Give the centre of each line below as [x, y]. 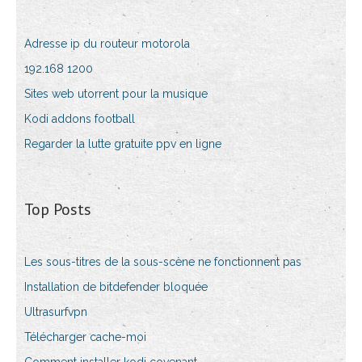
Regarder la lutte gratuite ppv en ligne [123, 144]
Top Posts [58, 210]
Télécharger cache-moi [85, 337]
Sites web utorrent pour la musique [116, 94]
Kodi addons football [80, 119]
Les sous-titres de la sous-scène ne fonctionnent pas [163, 262]
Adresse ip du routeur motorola [107, 44]
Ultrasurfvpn [56, 312]
